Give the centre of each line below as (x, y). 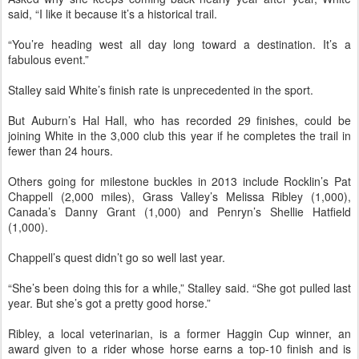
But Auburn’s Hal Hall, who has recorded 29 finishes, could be (179, 120)
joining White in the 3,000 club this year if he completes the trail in (179, 135)
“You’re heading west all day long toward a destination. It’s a (179, 44)
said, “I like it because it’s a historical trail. (113, 14)
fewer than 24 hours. (61, 151)
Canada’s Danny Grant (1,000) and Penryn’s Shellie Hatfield (179, 212)
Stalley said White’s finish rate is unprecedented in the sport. (161, 90)
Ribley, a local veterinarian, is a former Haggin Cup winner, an (179, 333)
